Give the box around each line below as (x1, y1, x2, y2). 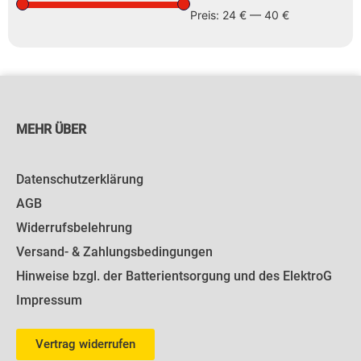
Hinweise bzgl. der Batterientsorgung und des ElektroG (16, 268, 332, 284)
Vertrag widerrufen (35, 336, 135, 351)
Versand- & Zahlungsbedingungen (16, 243, 213, 259)
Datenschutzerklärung (16, 171, 143, 187)
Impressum (16, 292, 82, 308)
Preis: (190, 8, 222, 23)
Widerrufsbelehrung (16, 219, 132, 235)
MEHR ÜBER (16, 122, 86, 138)
